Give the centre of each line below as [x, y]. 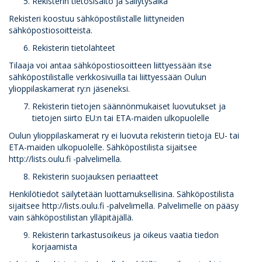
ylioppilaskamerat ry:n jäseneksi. [69, 89]
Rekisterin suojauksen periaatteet [95, 176]
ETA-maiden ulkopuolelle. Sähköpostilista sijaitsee [103, 147]
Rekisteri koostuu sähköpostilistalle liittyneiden [96, 18]
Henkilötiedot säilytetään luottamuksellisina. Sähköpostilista [121, 194]
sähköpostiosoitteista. [51, 30]
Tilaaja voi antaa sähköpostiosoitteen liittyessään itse [110, 65]
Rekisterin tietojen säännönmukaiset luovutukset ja [129, 106]
